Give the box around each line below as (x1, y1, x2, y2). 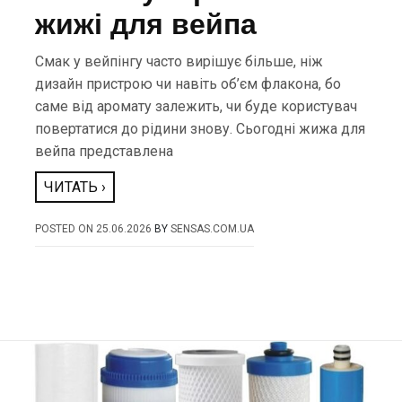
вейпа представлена (35, 143, 174, 160)
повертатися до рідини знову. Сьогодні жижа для (35, 120, 366, 137)
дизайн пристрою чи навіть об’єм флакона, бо (35, 75, 342, 92)
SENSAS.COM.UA (170, 223, 255, 235)
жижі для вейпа (35, 8, 258, 40)
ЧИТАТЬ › (44, 179, 107, 196)
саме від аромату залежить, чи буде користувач (35, 98, 358, 115)
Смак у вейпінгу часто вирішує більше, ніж (35, 53, 324, 70)
